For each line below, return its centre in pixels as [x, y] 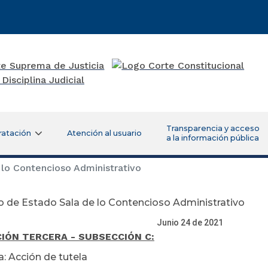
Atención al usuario [104, 133]
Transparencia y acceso [213, 128]
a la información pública [212, 138]
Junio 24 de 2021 [120, 222]
